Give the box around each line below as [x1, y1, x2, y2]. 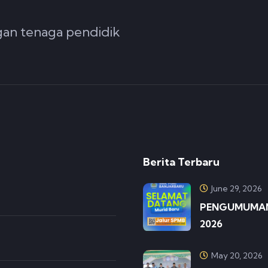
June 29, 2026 [211, 183, 262, 194]
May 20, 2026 [211, 250, 263, 261]
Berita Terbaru [143, 155, 220, 169]
